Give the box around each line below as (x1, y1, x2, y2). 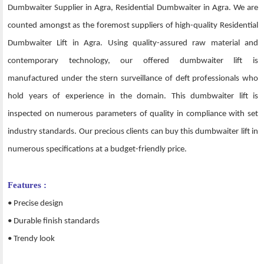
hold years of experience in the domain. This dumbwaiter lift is (8, 92, 258, 101)
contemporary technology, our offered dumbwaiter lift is (8, 57, 258, 66)
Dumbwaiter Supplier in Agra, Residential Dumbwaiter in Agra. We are (8, 4, 258, 13)
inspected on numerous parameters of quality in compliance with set (8, 110, 258, 119)
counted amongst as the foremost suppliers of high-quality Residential (8, 21, 258, 31)
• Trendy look (8, 235, 55, 244)
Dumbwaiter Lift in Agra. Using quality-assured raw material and (8, 39, 258, 48)
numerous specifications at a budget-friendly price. (8, 145, 187, 154)
